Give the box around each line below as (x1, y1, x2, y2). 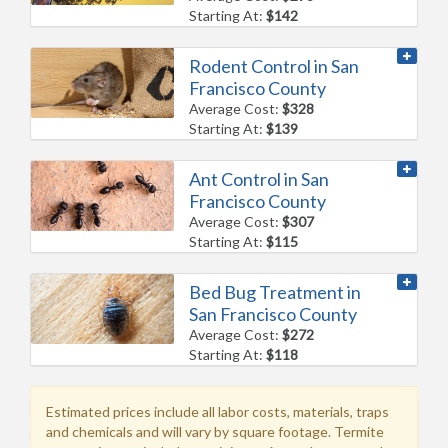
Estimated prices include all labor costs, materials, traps (46, 402, 389, 420)
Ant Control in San (189, 167, 330, 190)
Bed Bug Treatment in (189, 280, 362, 303)
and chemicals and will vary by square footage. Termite (46, 422, 384, 440)
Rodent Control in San (189, 54, 360, 77)
